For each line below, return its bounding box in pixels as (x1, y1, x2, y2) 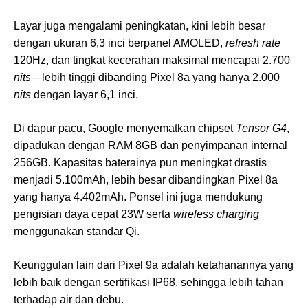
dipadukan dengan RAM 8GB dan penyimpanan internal (14, 140, 287, 152)
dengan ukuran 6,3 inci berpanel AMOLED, (14, 37, 225, 49)
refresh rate (225, 37, 280, 49)
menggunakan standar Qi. (14, 225, 140, 238)
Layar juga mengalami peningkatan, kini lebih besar (14, 20, 265, 32)
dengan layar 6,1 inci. (31, 89, 138, 101)
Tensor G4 (236, 122, 287, 135)
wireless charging (173, 208, 259, 221)
